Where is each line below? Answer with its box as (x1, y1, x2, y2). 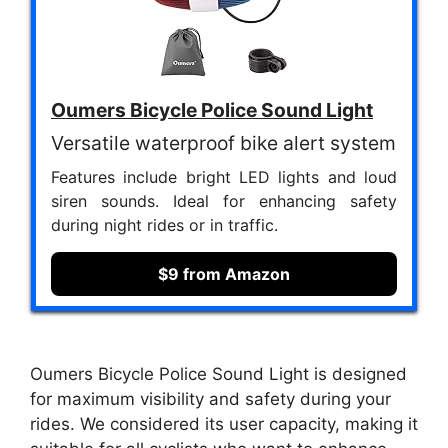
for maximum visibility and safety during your (30, 389, 391, 409)
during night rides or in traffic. (51, 214, 278, 235)
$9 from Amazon (158, 263, 290, 284)
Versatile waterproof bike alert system (51, 130, 396, 155)
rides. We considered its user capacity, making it (30, 414, 418, 434)
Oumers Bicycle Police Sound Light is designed (30, 364, 407, 384)
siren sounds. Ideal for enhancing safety (51, 190, 397, 211)
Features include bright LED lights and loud (51, 166, 397, 187)
